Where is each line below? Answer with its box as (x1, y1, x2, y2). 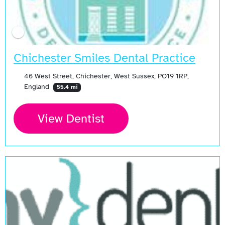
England (24, 82, 51, 91)
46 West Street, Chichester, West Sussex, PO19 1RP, (24, 71, 189, 81)
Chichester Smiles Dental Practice (14, 50, 195, 66)
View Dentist (38, 111, 104, 127)
